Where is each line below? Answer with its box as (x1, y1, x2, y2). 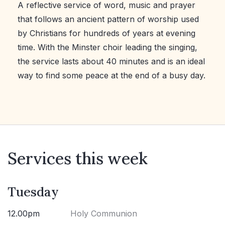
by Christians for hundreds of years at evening (18, 28, 195, 39)
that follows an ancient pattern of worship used (18, 14, 199, 25)
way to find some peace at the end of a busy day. (18, 70, 205, 81)
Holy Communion (70, 208, 138, 219)
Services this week (8, 148, 148, 169)
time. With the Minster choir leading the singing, (18, 42, 197, 53)
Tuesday (8, 183, 59, 200)
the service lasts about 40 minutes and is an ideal (18, 56, 205, 67)
